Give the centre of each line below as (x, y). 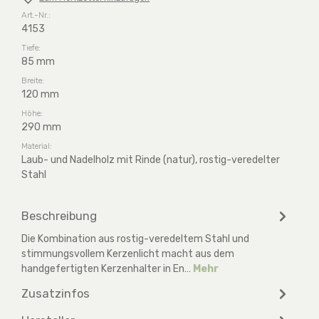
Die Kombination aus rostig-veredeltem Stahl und (135, 239)
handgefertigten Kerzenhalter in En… (107, 268)
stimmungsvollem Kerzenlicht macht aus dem (128, 253)
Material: (37, 146)
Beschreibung (59, 215)
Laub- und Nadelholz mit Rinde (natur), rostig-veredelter (151, 159)
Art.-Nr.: (36, 15)
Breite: (33, 80)
